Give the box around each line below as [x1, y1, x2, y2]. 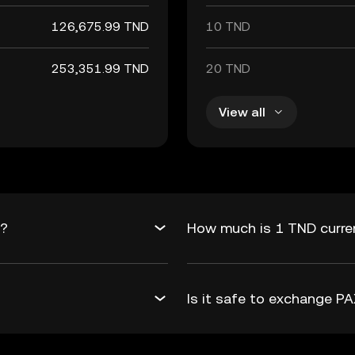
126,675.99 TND [52, 19, 149, 34]
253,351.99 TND [52, 61, 149, 76]
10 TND [206, 19, 250, 34]
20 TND [206, 61, 250, 76]
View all [219, 104, 265, 120]
